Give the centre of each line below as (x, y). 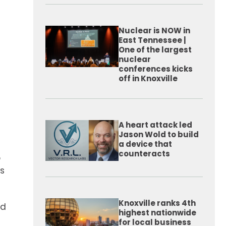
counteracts (144, 154)
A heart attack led (155, 125)
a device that (145, 144)
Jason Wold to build (159, 134)
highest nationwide (157, 213)
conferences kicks (156, 69)
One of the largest (155, 50)
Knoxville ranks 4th (157, 203)
